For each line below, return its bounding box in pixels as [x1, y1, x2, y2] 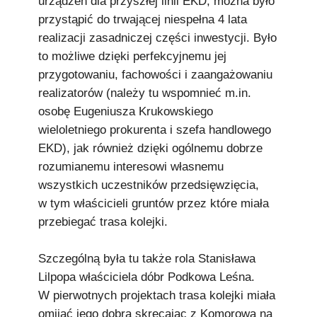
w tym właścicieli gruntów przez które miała [38, 197, 269, 210]
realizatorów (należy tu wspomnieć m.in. [38, 86, 251, 100]
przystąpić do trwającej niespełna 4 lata [38, 13, 247, 26]
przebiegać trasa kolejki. [38, 215, 168, 229]
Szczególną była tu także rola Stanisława [38, 252, 255, 265]
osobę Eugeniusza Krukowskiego [38, 105, 213, 118]
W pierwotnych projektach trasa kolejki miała [38, 289, 275, 302]
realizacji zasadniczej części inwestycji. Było [38, 31, 277, 45]
